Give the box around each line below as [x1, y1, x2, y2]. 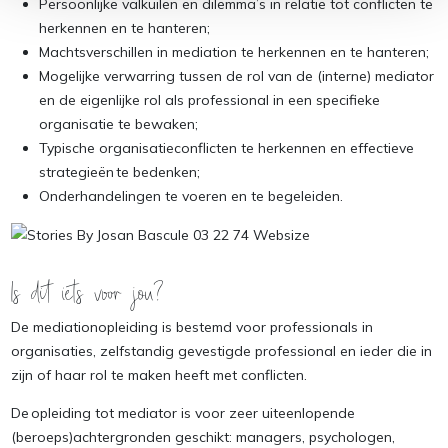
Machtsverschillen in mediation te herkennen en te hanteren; [38, 42, 433, 61]
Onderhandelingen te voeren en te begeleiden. [38, 186, 347, 205]
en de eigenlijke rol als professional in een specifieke [38, 90, 380, 109]
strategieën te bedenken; [38, 162, 204, 181]
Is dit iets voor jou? [10, 279, 164, 305]
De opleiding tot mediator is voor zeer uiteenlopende [10, 404, 355, 422]
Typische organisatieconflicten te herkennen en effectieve [38, 138, 414, 157]
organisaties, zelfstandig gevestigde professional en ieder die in [10, 342, 432, 360]
